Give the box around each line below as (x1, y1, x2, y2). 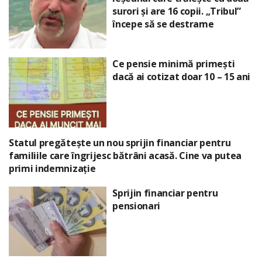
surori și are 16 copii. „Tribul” (112, 4, 241, 18)
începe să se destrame (112, 17, 214, 30)
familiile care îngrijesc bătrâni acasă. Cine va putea (9, 149, 242, 162)
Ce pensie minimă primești (112, 57, 235, 71)
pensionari (112, 199, 160, 212)
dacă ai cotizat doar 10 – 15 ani (112, 70, 250, 84)
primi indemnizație (9, 161, 96, 175)
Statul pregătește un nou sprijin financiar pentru (9, 136, 231, 149)
